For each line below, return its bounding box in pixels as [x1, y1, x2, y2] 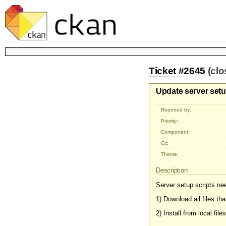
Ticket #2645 [149, 65, 205, 76]
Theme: [161, 151, 179, 157]
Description [156, 166, 190, 175]
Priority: [161, 118, 179, 124]
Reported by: [161, 107, 192, 113]
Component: [161, 129, 190, 135]
